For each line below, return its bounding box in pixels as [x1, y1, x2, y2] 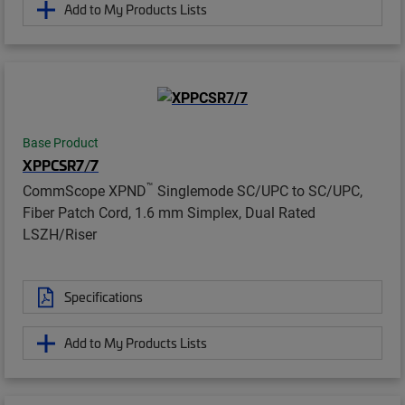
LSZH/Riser [23, 224, 97, 244]
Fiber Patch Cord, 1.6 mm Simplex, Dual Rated [23, 202, 316, 222]
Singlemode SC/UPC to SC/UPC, [154, 181, 363, 201]
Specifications [64, 287, 143, 306]
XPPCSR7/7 [23, 155, 99, 175]
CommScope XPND [23, 181, 146, 201]
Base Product [23, 135, 99, 152]
